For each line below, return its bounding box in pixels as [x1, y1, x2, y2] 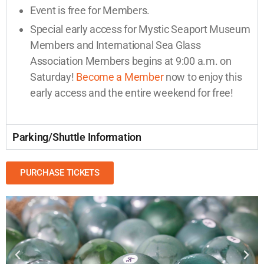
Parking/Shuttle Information [12, 130, 141, 143]
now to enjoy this [163, 70, 242, 83]
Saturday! [30, 70, 77, 83]
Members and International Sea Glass [30, 38, 201, 51]
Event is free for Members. [30, 4, 150, 16]
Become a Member [76, 70, 164, 83]
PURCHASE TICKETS [20, 167, 100, 178]
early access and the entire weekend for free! [30, 86, 233, 99]
